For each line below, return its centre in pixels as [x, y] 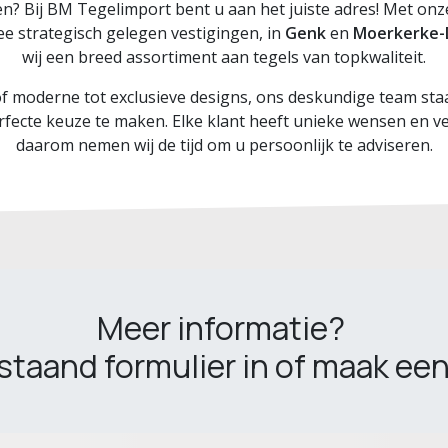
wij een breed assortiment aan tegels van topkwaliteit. [224, 57]
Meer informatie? [224, 328]
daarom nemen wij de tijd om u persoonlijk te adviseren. [224, 145]
